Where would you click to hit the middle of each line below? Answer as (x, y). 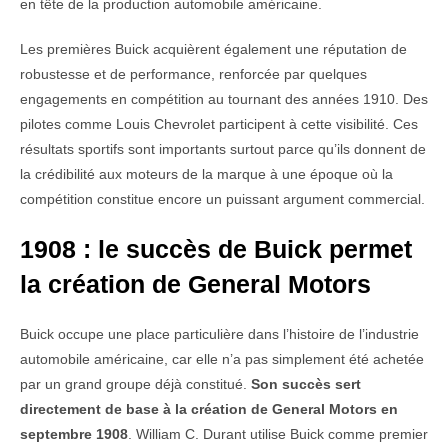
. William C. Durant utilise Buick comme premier (278, 434)
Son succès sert (306, 384)
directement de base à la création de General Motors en (209, 409)
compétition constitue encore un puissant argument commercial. (222, 199)
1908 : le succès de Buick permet (216, 249)
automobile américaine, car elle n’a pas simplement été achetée (222, 359)
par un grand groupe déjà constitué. (135, 384)
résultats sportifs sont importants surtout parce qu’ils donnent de (223, 149)
